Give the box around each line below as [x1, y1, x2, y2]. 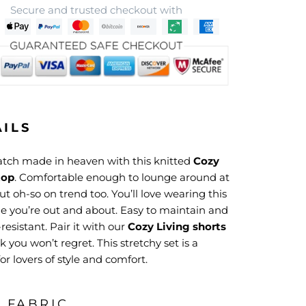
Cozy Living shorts [128, 219, 226, 233]
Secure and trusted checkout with [10, 3, 182, 16]
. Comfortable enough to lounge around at [14, 170, 229, 184]
